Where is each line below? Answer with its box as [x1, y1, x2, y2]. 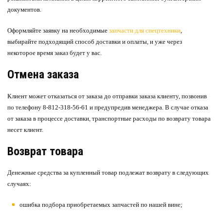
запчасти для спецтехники [109, 27, 181, 35]
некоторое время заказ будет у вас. [7, 49, 102, 57]
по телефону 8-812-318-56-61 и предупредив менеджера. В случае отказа [7, 103, 208, 111]
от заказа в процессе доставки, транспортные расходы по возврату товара [7, 114, 211, 122]
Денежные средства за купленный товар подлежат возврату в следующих [7, 168, 209, 176]
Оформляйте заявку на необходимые [7, 27, 109, 35]
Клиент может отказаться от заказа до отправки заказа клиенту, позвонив [7, 92, 207, 100]
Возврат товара [7, 144, 83, 158]
